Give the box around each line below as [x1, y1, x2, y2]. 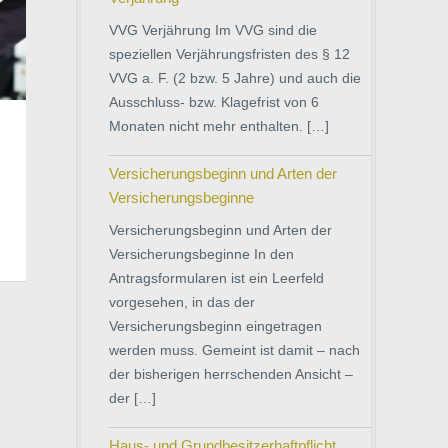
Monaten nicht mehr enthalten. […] [109, 117, 329, 134]
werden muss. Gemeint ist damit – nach [109, 341, 360, 358]
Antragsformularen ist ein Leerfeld [109, 269, 324, 286]
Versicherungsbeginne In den [109, 245, 294, 262]
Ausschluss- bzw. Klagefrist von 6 [109, 93, 319, 110]
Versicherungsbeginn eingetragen [109, 317, 322, 334]
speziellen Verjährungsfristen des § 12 [109, 45, 350, 62]
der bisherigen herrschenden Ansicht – [109, 365, 353, 382]
